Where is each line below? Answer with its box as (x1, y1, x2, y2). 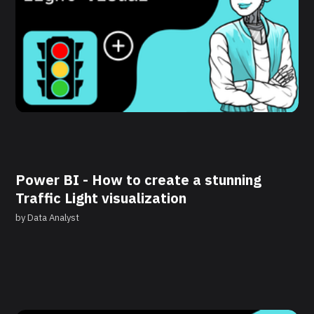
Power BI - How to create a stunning (15, 170, 262, 190)
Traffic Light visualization (15, 189, 187, 208)
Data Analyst (27, 212, 80, 224)
